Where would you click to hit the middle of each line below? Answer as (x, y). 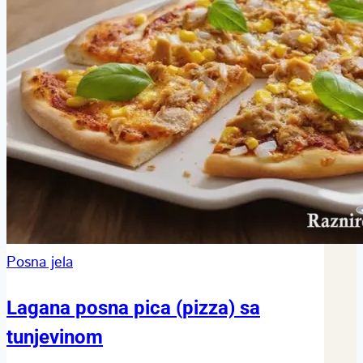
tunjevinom (55, 337)
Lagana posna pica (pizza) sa (133, 307)
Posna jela (40, 262)
